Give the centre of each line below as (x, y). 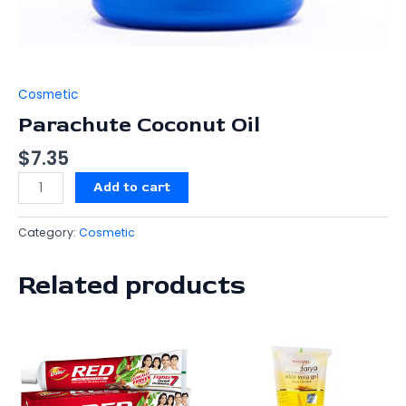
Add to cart (132, 188)
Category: (48, 233)
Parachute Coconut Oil (139, 125)
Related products (132, 285)
